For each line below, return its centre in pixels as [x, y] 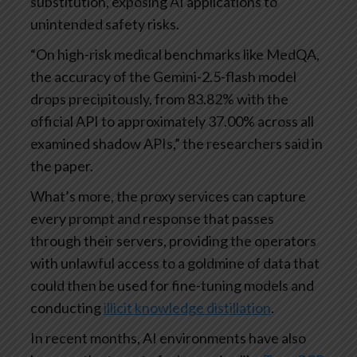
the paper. [62, 166]
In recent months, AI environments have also [168, 338]
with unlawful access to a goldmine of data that [175, 263]
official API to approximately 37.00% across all [172, 122]
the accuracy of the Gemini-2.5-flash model [163, 77]
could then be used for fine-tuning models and [172, 286]
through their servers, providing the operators [173, 241]
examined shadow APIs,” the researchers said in [177, 144]
